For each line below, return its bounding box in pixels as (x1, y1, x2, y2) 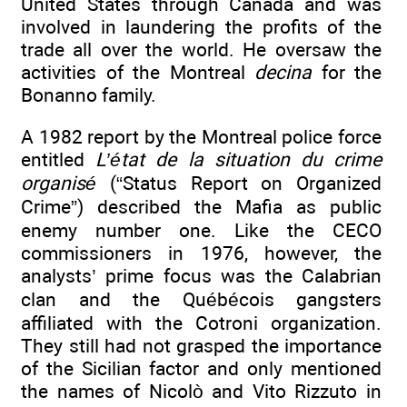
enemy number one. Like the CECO (21, 218, 382, 242)
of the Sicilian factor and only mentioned (21, 356, 382, 380)
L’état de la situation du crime (95, 147, 382, 171)
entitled (21, 147, 96, 171)
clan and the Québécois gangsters (21, 287, 382, 311)
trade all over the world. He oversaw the (21, 37, 382, 61)
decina (254, 60, 312, 84)
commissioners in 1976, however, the (21, 241, 382, 264)
